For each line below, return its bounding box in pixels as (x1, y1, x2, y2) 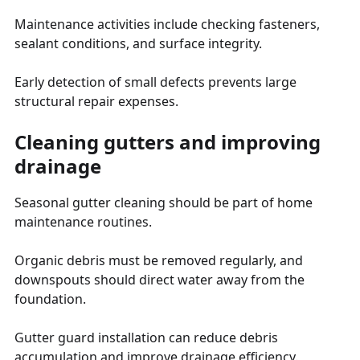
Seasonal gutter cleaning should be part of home (14, 193, 313, 211)
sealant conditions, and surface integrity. (14, 34, 262, 52)
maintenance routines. (14, 212, 152, 231)
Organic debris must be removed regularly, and (14, 251, 303, 269)
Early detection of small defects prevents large (14, 72, 297, 91)
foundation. (14, 289, 86, 308)
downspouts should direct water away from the (14, 270, 305, 288)
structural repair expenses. (14, 92, 178, 110)
